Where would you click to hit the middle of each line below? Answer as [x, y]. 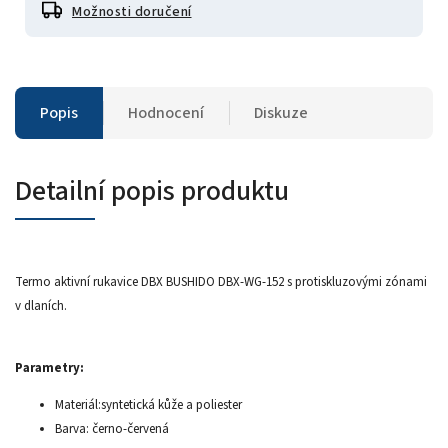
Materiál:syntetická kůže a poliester [148, 404]
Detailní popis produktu [152, 190]
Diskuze [281, 112]
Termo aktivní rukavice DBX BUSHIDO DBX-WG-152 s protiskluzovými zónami [221, 281]
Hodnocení [166, 112]
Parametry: [49, 367]
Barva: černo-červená [112, 428]
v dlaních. [41, 305]
